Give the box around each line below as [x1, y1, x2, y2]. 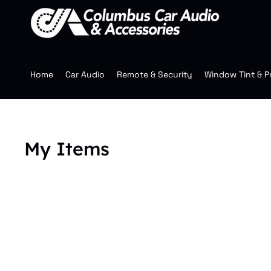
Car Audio [65, 69, 105, 80]
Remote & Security [117, 69, 192, 80]
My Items [24, 137, 110, 160]
